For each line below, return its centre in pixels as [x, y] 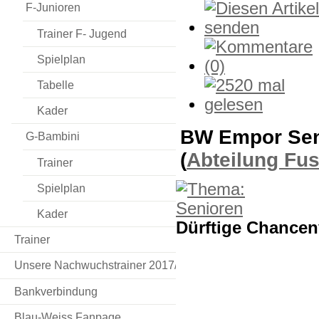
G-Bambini [53, 137]
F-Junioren [53, 8]
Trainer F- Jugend [82, 33]
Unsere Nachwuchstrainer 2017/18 [102, 266]
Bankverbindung [56, 291]
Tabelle [56, 85]
